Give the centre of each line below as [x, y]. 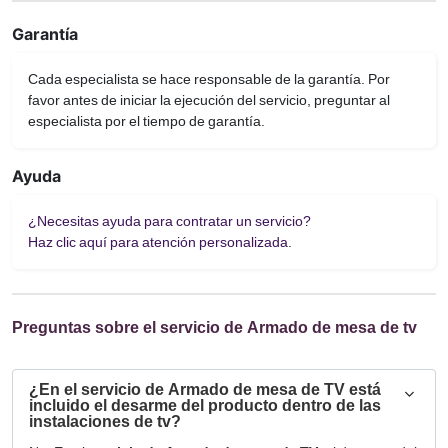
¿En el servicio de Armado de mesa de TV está [205, 389]
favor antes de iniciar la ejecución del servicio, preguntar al [209, 100]
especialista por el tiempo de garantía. [146, 121]
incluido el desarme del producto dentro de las [205, 405]
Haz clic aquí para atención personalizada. [160, 242]
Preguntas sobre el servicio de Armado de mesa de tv [214, 327]
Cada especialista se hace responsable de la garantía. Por [209, 79]
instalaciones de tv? [105, 421]
